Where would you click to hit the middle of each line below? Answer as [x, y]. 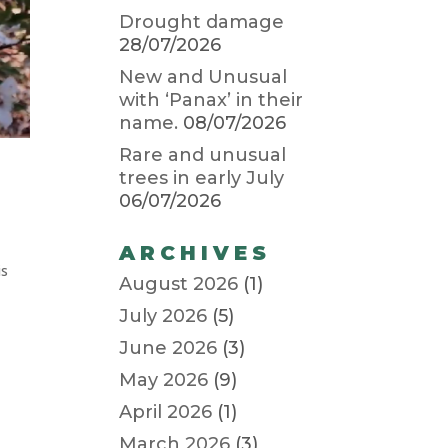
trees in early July [202, 178]
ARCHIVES [195, 253]
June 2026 [168, 348]
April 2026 [166, 412]
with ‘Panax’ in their [211, 100]
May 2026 [164, 380]
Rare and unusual [203, 155]
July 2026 [163, 316]
